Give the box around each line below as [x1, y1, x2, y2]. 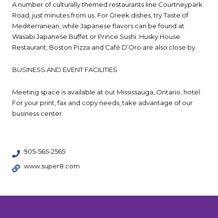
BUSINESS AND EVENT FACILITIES [12, 65, 117, 73]
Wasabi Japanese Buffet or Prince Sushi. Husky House [12, 32, 180, 40]
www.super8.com [24, 162, 80, 170]
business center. [12, 109, 63, 117]
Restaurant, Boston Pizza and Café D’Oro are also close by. [12, 43, 197, 51]
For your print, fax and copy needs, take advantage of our [12, 98, 193, 107]
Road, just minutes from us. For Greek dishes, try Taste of [12, 11, 188, 19]
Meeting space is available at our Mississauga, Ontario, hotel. [12, 88, 201, 96]
